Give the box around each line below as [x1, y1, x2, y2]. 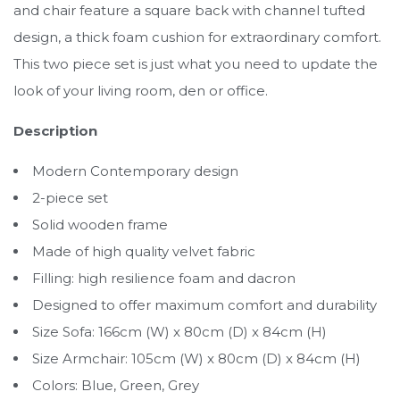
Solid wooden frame [32, 215, 168, 233]
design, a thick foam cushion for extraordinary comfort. [13, 28, 381, 46]
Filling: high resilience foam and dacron [32, 269, 296, 287]
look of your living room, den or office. [13, 81, 268, 99]
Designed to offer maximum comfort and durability [32, 296, 377, 313]
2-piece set [32, 188, 108, 206]
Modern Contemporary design [32, 162, 238, 179]
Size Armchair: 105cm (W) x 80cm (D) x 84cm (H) [32, 349, 361, 367]
